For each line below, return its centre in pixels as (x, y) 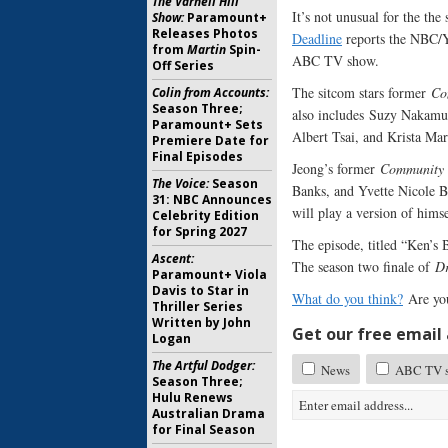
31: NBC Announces (212, 199)
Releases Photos (205, 33)
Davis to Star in (200, 290)
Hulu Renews (192, 397)
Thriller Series (197, 306)
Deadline (317, 39)
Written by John (201, 322)
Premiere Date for (210, 140)
